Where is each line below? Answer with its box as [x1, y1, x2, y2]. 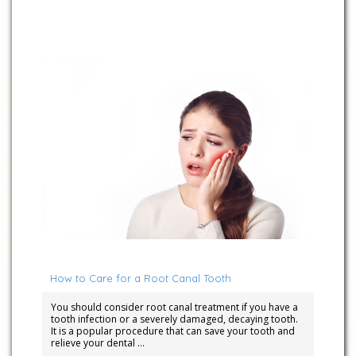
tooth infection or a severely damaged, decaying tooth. [50, 312, 298, 327]
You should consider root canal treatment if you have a [50, 300, 298, 315]
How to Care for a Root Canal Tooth [49, 272, 231, 285]
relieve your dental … [50, 336, 145, 350]
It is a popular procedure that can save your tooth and [50, 324, 295, 339]
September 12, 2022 [48, 246, 124, 258]
